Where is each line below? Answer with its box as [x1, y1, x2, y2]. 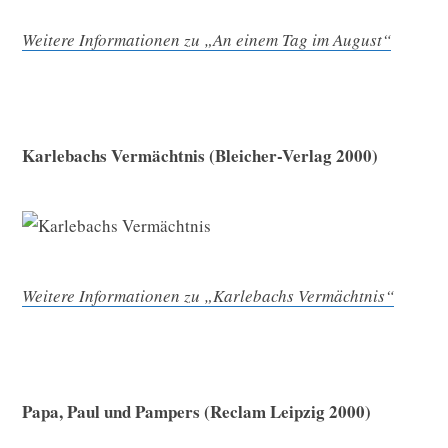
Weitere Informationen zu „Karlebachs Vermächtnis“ [22, 283, 394, 307]
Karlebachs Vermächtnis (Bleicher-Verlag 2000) [22, 142, 378, 168]
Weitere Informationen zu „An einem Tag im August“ [22, 27, 391, 51]
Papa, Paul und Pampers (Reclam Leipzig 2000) [22, 398, 371, 424]
